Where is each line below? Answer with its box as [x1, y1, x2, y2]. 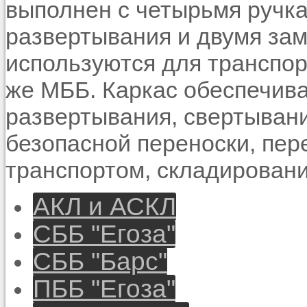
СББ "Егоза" [33, 219, 175, 248]
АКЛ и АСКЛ [33, 192, 176, 221]
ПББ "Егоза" [33, 274, 175, 303]
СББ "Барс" [33, 247, 167, 275]
